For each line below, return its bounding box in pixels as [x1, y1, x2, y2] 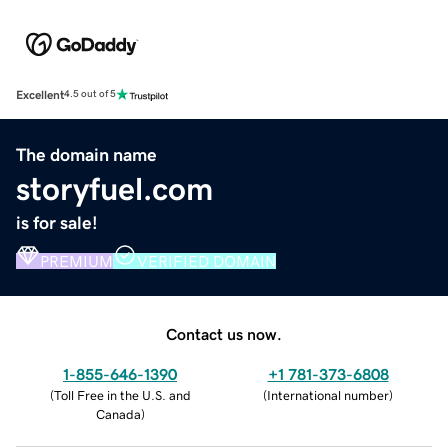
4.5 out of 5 [64, 89, 116, 100]
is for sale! [16, 213, 98, 232]
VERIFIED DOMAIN [137, 252, 276, 269]
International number [267, 388, 389, 402]
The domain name [16, 145, 157, 164]
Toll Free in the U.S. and [53, 388, 191, 402]
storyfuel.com [16, 172, 213, 205]
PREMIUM [40, 252, 113, 269]
